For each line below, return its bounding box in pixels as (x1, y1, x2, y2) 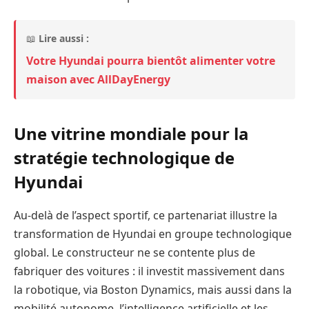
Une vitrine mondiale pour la (14, 121, 248, 145)
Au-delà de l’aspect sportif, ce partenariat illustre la (14, 207, 277, 223)
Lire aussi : (39, 31, 89, 45)
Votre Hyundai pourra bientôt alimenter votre (26, 52, 275, 68)
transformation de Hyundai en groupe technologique (14, 226, 292, 241)
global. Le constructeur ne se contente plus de (14, 244, 255, 260)
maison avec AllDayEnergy (26, 71, 170, 87)
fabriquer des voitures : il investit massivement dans (14, 263, 285, 279)
